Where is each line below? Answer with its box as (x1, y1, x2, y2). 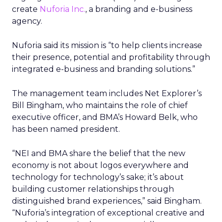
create (12, 4, 40, 14)
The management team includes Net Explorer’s (12, 89, 202, 98)
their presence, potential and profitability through (12, 53, 210, 62)
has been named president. (12, 124, 120, 134)
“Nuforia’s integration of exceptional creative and (12, 208, 205, 218)
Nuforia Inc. (40, 4, 85, 14)
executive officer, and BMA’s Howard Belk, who (12, 112, 198, 122)
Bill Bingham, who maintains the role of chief (12, 101, 188, 110)
